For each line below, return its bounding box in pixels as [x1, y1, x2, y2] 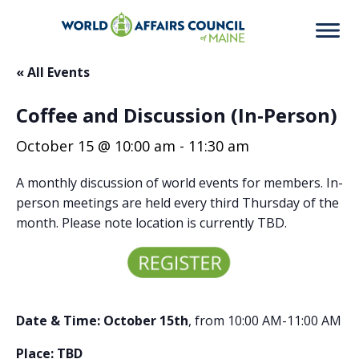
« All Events [16, 63, 90, 81]
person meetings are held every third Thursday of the [16, 194, 339, 212]
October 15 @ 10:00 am [16, 136, 175, 155]
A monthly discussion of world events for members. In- [16, 174, 343, 192]
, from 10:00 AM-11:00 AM [188, 312, 341, 329]
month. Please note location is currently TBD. [16, 214, 290, 232]
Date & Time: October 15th [16, 312, 188, 329]
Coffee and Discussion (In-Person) [16, 102, 337, 128]
